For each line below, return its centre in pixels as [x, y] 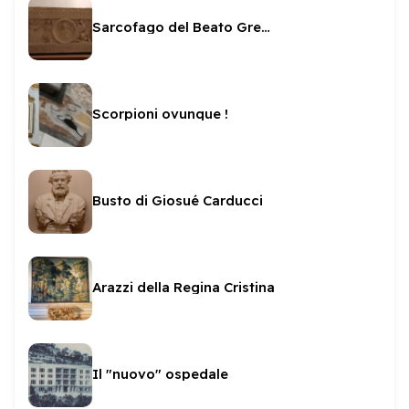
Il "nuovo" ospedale [160, 374]
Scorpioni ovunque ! [160, 114]
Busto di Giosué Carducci [178, 200]
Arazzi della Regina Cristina [184, 287]
